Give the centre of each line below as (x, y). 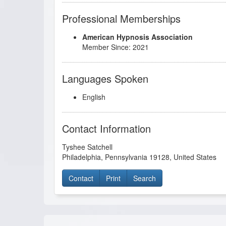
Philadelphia (81, 157)
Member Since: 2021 (116, 47)
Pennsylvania (126, 157)
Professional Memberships (121, 18)
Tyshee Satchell (87, 147)
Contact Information (106, 128)
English (94, 97)
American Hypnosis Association (137, 37)
